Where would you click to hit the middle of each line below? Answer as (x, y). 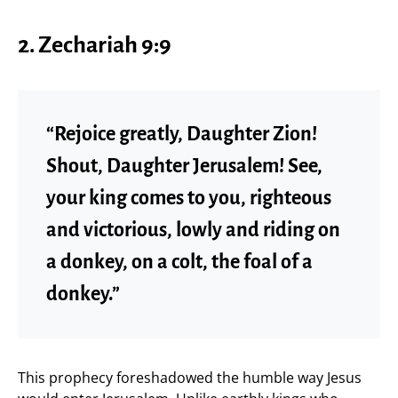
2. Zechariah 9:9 (95, 45)
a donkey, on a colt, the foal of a (179, 262)
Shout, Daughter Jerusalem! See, (184, 166)
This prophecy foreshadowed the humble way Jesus (190, 377)
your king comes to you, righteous (189, 198)
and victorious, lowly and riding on (193, 230)
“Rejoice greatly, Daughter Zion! (182, 134)
